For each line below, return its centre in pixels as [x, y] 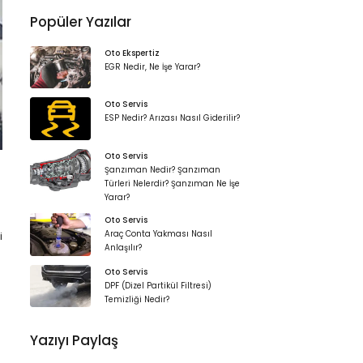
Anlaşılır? [124, 248]
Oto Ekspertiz [132, 53]
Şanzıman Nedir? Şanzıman [163, 169]
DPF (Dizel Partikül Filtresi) [158, 285]
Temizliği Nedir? [137, 299]
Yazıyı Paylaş [74, 341]
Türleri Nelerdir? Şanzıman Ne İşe [173, 183]
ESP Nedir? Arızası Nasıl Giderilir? [173, 118]
